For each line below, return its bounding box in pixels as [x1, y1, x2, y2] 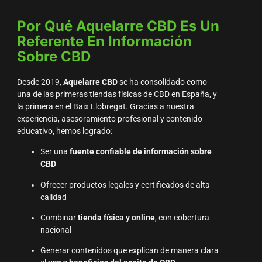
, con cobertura [154, 212, 209, 223]
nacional [40, 225, 71, 235]
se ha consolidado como [117, 77, 207, 87]
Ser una [40, 147, 70, 157]
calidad [40, 192, 67, 202]
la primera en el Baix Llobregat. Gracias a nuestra [16, 101, 194, 112]
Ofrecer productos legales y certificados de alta [40, 180, 210, 190]
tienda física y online [77, 212, 155, 223]
